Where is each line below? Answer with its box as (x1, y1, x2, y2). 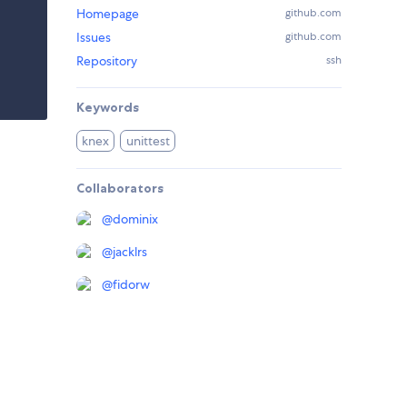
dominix (113, 211, 158, 228)
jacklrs (113, 243, 147, 261)
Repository (76, 53, 137, 70)
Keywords (76, 99, 139, 116)
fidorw (113, 276, 150, 293)
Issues (76, 29, 111, 46)
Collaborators (76, 180, 164, 197)
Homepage (76, 5, 139, 23)
